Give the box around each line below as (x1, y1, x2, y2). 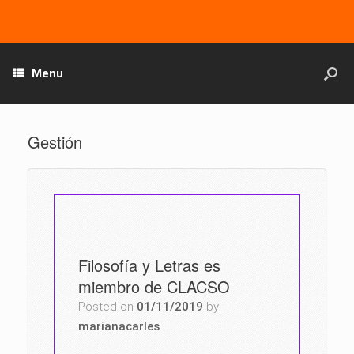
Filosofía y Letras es (78, 254, 220, 277)
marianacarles (78, 319, 160, 333)
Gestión (28, 130, 82, 153)
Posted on (85, 299, 137, 314)
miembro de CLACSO (78, 275, 230, 298)
